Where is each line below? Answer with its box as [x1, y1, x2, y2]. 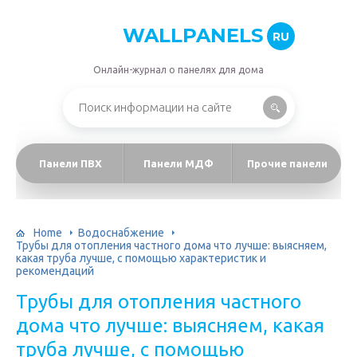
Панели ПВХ [38, 158, 102, 169]
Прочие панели [246, 158, 328, 169]
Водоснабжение [78, 226, 164, 239]
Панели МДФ [143, 158, 214, 169]
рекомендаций [16, 265, 94, 277]
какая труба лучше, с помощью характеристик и [16, 252, 266, 265]
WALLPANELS [122, 24, 263, 47]
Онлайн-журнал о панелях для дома [93, 65, 264, 75]
